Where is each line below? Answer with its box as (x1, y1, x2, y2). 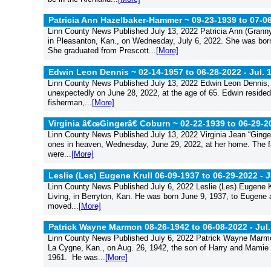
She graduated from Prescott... (47, 46, 156, 55)
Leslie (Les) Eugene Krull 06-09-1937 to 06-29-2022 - (48, 170, 266, 180)
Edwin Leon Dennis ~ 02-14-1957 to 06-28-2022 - (48, 67, 249, 77)
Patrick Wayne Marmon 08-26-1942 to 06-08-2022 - (48, 222, 255, 232)
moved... (47, 201, 79, 211)
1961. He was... (47, 253, 105, 262)
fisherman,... (47, 97, 92, 107)
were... (47, 149, 71, 158)
